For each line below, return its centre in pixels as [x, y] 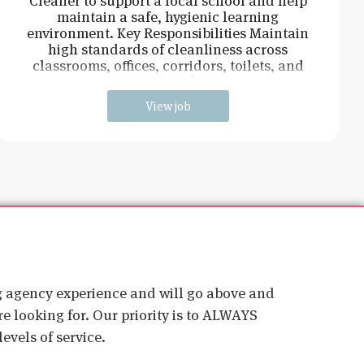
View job [168, 106]
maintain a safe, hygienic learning [168, 16]
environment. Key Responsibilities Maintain [168, 32]
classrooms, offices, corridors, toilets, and [168, 65]
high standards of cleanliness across [168, 49]
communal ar [168, 81]
